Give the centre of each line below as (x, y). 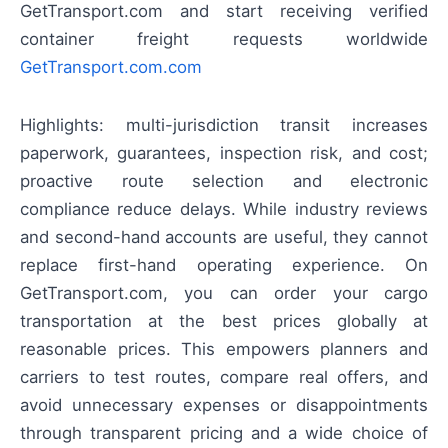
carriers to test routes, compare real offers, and (224, 376)
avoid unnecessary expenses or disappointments (224, 404)
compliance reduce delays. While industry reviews (224, 208)
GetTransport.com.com (111, 66)
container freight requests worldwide (224, 38)
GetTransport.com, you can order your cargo (224, 292)
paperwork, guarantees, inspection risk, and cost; (224, 152)
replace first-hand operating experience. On (224, 264)
